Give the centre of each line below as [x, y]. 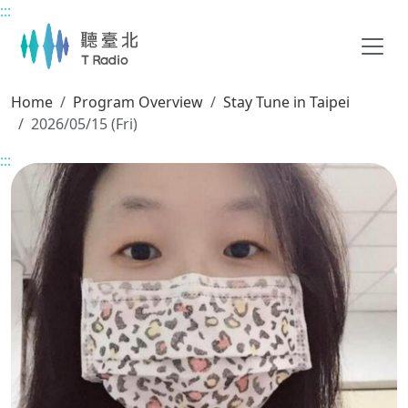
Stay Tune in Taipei [286, 102]
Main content [55, 20]
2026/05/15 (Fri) [84, 124]
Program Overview [138, 102]
